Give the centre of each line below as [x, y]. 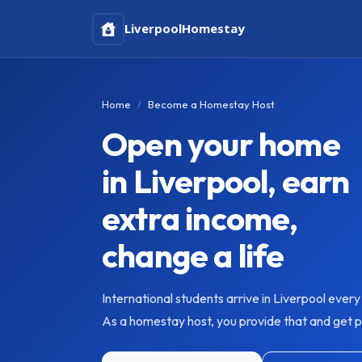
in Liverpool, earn [226, 181]
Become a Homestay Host [211, 104]
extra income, [200, 218]
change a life [193, 255]
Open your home [221, 144]
